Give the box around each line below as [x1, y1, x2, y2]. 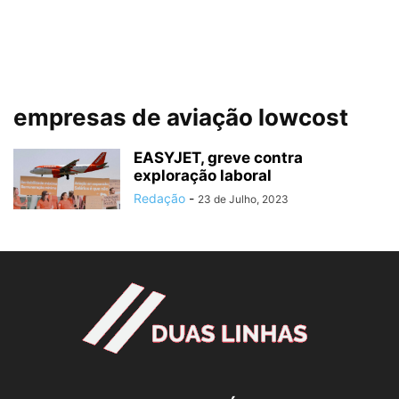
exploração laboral [134, 167, 272, 184]
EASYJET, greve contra [134, 149, 303, 167]
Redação [134, 191, 185, 206]
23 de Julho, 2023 [198, 192, 289, 206]
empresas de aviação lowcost [13, 103, 348, 131]
